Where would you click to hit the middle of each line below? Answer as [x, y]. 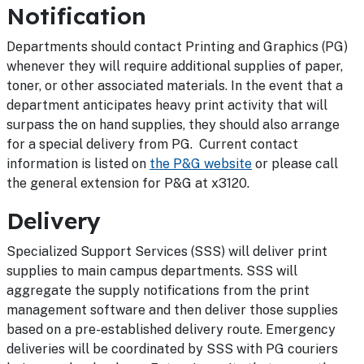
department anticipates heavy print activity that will [167, 105]
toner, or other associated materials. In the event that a [175, 86]
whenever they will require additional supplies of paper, [175, 66]
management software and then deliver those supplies [172, 310]
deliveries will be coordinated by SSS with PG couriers [172, 349]
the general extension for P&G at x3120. [128, 183]
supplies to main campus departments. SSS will [152, 271]
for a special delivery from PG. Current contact [152, 144]
